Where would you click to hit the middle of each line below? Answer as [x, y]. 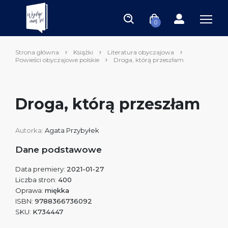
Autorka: [30, 130]
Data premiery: [41, 169]
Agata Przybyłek [72, 130]
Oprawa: [30, 190]
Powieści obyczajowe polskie [57, 60]
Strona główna [37, 52]
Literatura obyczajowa [141, 52]
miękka [57, 190]
